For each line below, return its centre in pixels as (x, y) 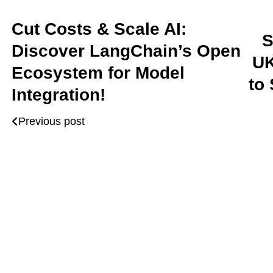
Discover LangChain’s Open (126, 51)
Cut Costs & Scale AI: (99, 29)
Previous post (51, 121)
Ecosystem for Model (98, 73)
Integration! (58, 95)
